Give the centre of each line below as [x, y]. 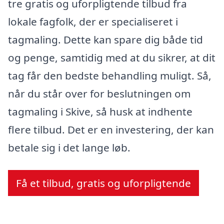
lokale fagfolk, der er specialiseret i [93, 21]
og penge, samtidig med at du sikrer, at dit [112, 57]
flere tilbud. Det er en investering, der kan [111, 129]
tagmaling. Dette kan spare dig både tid [105, 39]
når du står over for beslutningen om [99, 93]
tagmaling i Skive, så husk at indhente [100, 111]
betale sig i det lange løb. [69, 147]
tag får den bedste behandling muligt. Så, [110, 75]
